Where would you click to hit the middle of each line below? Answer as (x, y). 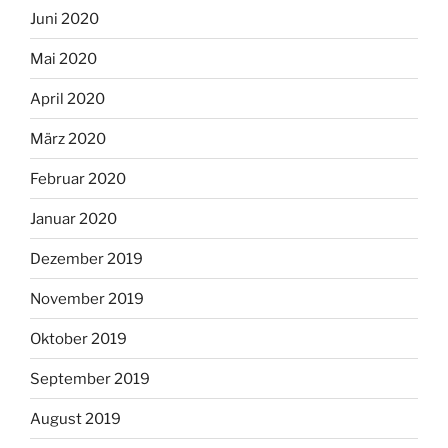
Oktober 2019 (78, 338)
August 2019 (75, 418)
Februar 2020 (78, 178)
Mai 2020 (63, 58)
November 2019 (87, 298)
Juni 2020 (64, 18)
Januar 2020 (73, 218)
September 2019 (90, 378)
